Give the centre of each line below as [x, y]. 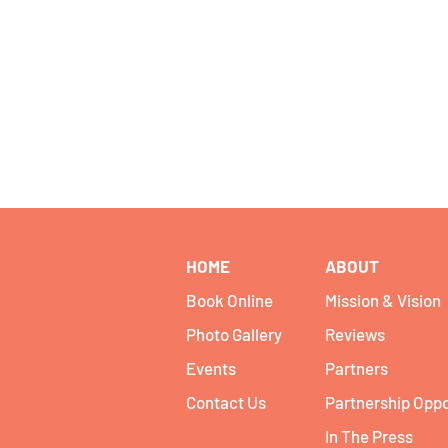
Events [211, 368]
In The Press [369, 436]
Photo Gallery [234, 334]
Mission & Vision [383, 300]
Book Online [229, 300]
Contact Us [226, 402]
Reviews [355, 334]
